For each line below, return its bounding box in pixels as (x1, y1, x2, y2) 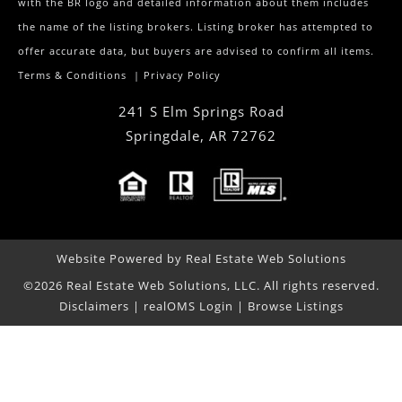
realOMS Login (143, 298, 233, 315)
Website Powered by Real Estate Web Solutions (56, 250, 346, 267)
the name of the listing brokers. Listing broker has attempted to (18, 21, 373, 34)
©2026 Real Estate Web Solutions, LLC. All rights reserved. (22, 277, 380, 294)
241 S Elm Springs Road (118, 102, 284, 121)
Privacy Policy (144, 69, 221, 83)
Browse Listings (247, 298, 344, 315)
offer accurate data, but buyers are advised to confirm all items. (18, 45, 381, 58)
